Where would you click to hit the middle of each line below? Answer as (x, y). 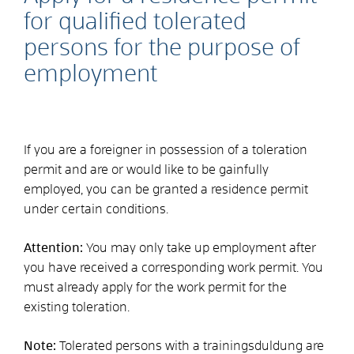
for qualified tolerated (135, 22)
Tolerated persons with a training (152, 346)
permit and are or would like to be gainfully (146, 169)
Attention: (55, 248)
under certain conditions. (96, 209)
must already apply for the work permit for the (155, 287)
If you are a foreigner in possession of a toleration (166, 150)
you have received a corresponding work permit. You (173, 267)
